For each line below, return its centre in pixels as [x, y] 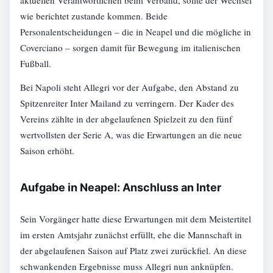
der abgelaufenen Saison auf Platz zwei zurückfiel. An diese [134, 250]
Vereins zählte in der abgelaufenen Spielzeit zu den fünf [126, 119]
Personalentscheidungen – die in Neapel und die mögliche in [136, 32]
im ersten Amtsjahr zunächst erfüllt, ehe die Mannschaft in [131, 234]
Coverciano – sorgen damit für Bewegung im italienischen [131, 48]
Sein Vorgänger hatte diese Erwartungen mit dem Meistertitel [136, 218]
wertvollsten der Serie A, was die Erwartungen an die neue [131, 134]
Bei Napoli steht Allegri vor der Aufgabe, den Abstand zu [130, 87]
